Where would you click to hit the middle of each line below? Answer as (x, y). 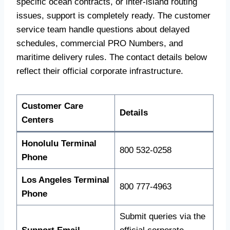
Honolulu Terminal (59, 144)
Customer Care (52, 106)
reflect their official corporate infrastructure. (100, 71)
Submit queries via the (162, 217)
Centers (37, 120)
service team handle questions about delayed (103, 30)
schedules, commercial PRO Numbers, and (100, 44)
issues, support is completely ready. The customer (113, 16)
